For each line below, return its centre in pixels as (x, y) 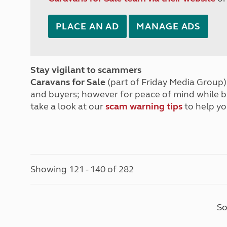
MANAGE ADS (169, 26)
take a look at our (68, 106)
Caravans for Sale (68, 82)
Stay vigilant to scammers (86, 70)
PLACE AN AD (88, 26)
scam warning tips (144, 106)
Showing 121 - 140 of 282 (82, 169)
